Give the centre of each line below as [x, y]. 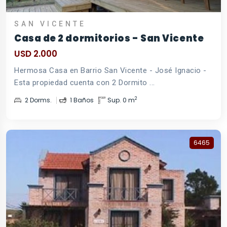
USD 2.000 [36, 53]
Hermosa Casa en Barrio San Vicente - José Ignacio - [110, 70]
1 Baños [81, 100]
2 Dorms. [37, 100]
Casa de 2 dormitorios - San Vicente [109, 38]
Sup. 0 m [121, 100]
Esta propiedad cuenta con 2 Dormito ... [85, 82]
